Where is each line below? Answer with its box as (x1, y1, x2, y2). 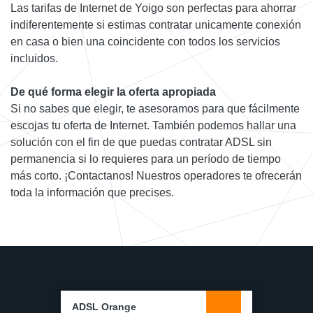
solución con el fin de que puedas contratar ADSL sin (10, 136, 272, 148)
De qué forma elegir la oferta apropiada (10, 85, 216, 98)
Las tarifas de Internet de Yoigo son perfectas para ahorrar (10, 1, 296, 14)
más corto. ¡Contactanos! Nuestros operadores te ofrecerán (10, 169, 302, 182)
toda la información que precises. (10, 186, 174, 198)
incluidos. (10, 52, 58, 64)
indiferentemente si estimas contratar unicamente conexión (10, 18, 301, 31)
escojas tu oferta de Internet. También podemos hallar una (10, 119, 296, 131)
